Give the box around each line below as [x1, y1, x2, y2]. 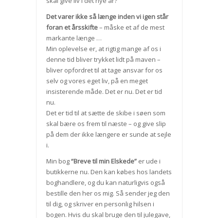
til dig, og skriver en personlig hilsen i [46, 200, 154, 209]
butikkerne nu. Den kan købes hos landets [46, 167, 172, 177]
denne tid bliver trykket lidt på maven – [46, 55, 161, 64]
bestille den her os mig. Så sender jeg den [46, 189, 170, 198]
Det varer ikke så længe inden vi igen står [46, 12, 168, 21]
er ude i [136, 157, 161, 166]
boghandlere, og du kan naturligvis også [46, 178, 165, 187]
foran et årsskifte [46, 23, 98, 32]
